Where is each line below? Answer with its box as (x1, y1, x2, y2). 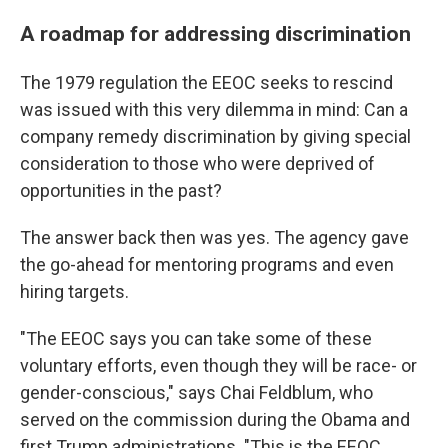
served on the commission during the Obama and (20, 409, 410, 431)
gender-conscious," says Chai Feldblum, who (20, 382, 373, 404)
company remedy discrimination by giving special (20, 126, 411, 148)
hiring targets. (20, 281, 129, 303)
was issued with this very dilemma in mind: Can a (20, 99, 408, 121)
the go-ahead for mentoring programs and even (20, 254, 394, 276)
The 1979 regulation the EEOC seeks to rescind (20, 72, 393, 94)
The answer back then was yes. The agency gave (20, 227, 409, 249)
